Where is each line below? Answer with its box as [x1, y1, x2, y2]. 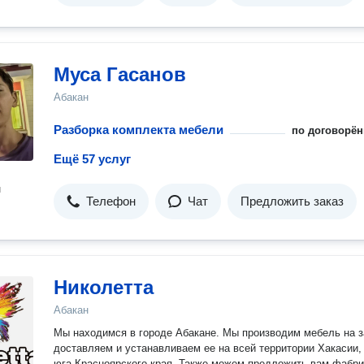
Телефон [86, 194, 136, 208]
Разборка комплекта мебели [54, 123, 223, 136]
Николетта [54, 276, 154, 298]
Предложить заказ [240, 194, 344, 208]
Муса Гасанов [54, 63, 186, 85]
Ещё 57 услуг [54, 152, 131, 166]
